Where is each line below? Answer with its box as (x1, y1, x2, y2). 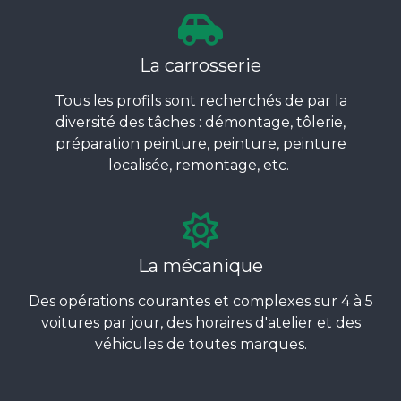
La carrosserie (140, 55, 261, 76)
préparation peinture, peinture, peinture (55, 135, 346, 152)
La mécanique (138, 255, 263, 277)
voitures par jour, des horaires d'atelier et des (40, 314, 361, 331)
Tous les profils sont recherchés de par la (54, 92, 347, 109)
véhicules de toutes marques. (94, 336, 307, 353)
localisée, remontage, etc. (108, 157, 293, 174)
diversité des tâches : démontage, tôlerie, (55, 114, 346, 131)
